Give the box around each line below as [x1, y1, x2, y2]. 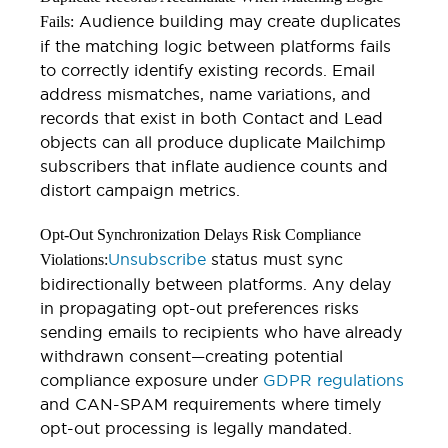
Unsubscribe [108, 249, 206, 268]
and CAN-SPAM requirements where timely [40, 394, 381, 413]
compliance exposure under [40, 370, 263, 389]
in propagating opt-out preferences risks [40, 298, 359, 317]
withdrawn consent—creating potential [40, 346, 343, 365]
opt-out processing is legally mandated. [40, 418, 352, 437]
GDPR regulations [263, 370, 404, 389]
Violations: [40, 250, 108, 268]
